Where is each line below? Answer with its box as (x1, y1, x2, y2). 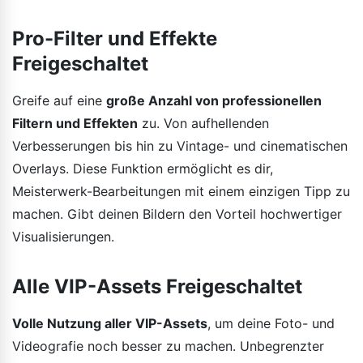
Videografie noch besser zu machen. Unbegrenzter (12, 337, 324, 354)
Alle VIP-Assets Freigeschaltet (12, 274, 302, 298)
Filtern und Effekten (12, 114, 138, 131)
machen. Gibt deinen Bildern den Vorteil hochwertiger (12, 205, 342, 222)
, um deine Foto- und (207, 314, 335, 331)
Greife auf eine (12, 92, 106, 109)
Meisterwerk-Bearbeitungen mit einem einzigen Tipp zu (12, 182, 350, 199)
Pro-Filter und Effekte (12, 26, 217, 50)
